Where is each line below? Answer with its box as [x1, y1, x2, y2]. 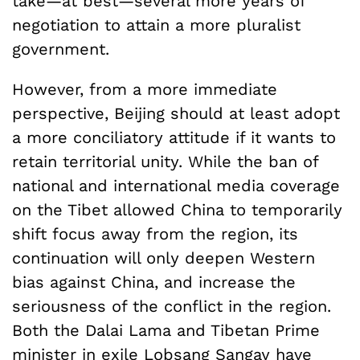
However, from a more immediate [12, 80, 277, 100]
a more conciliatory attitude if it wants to [12, 128, 336, 148]
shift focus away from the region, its [12, 224, 298, 244]
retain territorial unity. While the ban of [12, 152, 318, 172]
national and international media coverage [12, 176, 340, 196]
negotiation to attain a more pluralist [12, 15, 301, 35]
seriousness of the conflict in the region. [12, 297, 331, 317]
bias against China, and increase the [12, 272, 296, 292]
